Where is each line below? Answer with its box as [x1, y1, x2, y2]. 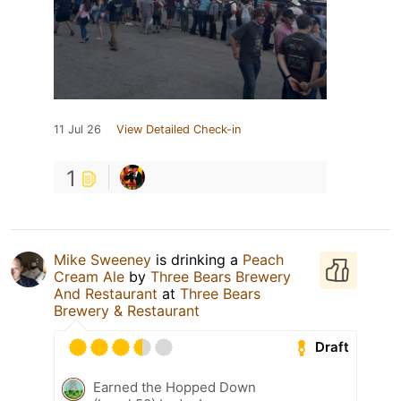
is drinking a [151, 250, 243, 269]
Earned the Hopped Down [93, 378, 256, 396]
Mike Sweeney [54, 250, 151, 269]
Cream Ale [54, 267, 124, 286]
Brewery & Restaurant [54, 301, 200, 320]
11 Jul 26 [54, 122, 101, 136]
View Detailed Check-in [116, 122, 241, 136]
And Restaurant [54, 284, 158, 303]
